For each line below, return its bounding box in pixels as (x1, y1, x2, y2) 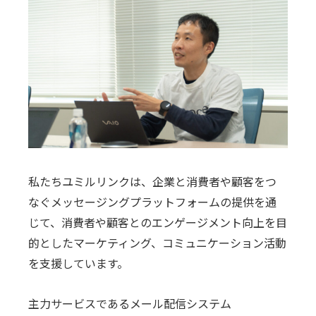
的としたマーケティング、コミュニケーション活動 (28, 233, 287, 251)
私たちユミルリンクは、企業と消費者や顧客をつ (28, 172, 277, 190)
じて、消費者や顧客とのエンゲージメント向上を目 (28, 213, 288, 231)
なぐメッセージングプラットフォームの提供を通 (28, 193, 277, 210)
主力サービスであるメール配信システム (28, 294, 232, 312)
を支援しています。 (28, 254, 129, 272)
